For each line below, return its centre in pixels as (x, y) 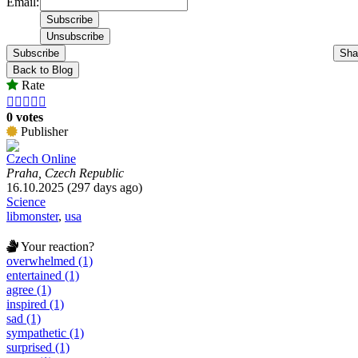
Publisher (43, 131)
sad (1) (24, 318)
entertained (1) (43, 275)
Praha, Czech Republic (65, 173)
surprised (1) (38, 347)
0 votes (25, 117)
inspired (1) (35, 304)
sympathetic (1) (45, 332)
